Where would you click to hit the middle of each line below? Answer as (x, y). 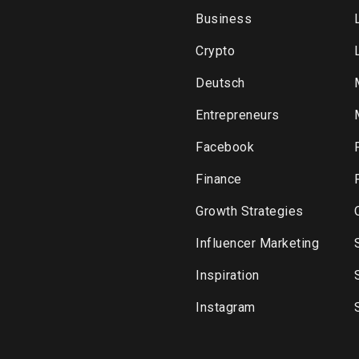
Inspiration (228, 275)
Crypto (215, 51)
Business (224, 19)
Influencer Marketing (257, 243)
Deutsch (220, 83)
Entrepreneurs (238, 115)
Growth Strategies (250, 211)
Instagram (226, 307)
